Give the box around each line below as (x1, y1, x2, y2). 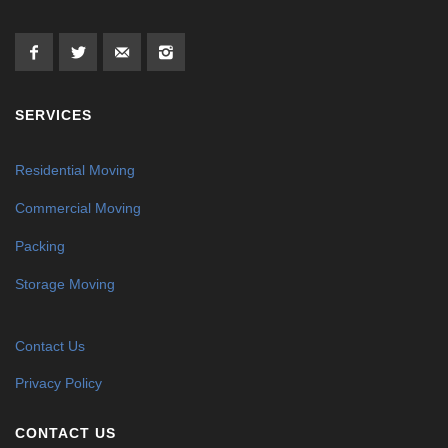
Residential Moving (15, 162, 135, 179)
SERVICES (15, 107, 92, 124)
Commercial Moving (15, 199, 141, 216)
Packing (15, 237, 65, 254)
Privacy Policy (15, 375, 102, 392)
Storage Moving (15, 275, 115, 292)
